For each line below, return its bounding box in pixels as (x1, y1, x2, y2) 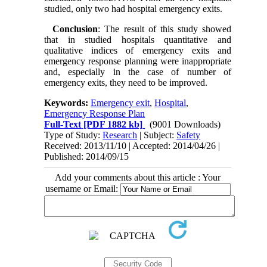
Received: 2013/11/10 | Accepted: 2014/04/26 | (44, 140, 221, 151)
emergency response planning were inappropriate (44, 55, 231, 66)
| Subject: (137, 129, 177, 140)
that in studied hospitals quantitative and (44, 34, 231, 45)
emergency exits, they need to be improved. (44, 77, 208, 88)
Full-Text (44, 119, 82, 129)
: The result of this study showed (98, 23, 231, 34)
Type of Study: (44, 129, 103, 140)
